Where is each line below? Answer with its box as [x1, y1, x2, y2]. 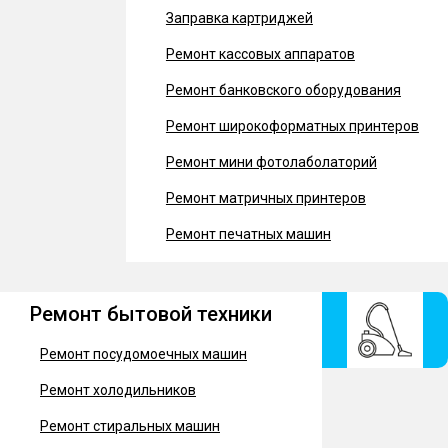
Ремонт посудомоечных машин [40, 346, 247, 362]
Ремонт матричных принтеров [165, 190, 366, 206]
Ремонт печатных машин [165, 226, 331, 242]
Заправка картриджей [165, 10, 313, 26]
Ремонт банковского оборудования [165, 82, 401, 98]
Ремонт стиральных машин [40, 418, 220, 434]
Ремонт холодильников [40, 382, 196, 398]
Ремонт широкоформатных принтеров [165, 118, 419, 134]
